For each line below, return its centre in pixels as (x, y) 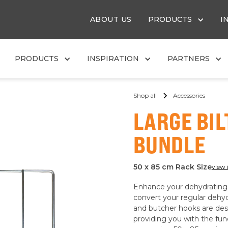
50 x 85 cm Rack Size (172, 167)
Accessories (189, 95)
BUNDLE (169, 145)
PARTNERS (189, 59)
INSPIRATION (113, 59)
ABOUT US (111, 19)
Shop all (145, 95)
